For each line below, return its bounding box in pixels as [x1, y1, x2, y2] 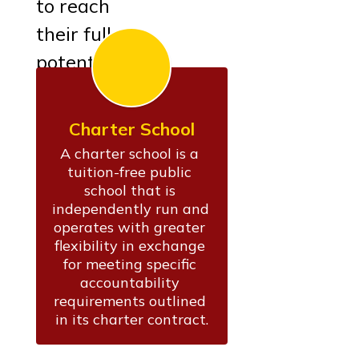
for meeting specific [63, 254, 196, 273]
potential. [36, 49, 120, 74]
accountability [79, 272, 179, 292]
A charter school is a [60, 143, 200, 163]
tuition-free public [67, 162, 192, 181]
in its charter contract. [54, 309, 208, 329]
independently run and [52, 199, 209, 218]
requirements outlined [53, 291, 206, 310]
